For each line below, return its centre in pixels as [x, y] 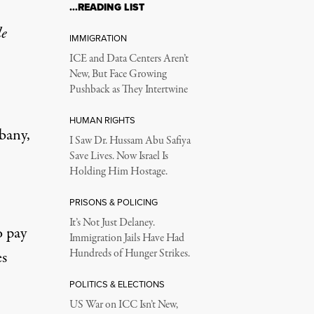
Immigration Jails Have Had [127, 239]
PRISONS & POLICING [113, 203]
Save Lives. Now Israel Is [118, 157]
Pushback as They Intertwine [128, 90]
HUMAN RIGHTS [102, 121]
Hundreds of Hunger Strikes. [129, 254]
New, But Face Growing [118, 75]
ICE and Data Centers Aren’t [129, 59]
